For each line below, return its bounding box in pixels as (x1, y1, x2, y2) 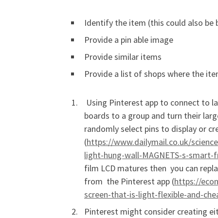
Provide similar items (84, 51, 162, 62)
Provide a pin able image (84, 34, 173, 45)
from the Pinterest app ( (84, 175, 174, 187)
